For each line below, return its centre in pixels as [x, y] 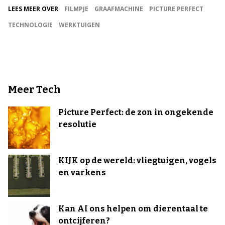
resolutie [77, 125]
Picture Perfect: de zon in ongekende [136, 113]
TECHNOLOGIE [30, 25]
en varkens [82, 173]
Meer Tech [34, 90]
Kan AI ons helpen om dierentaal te [133, 209]
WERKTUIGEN [79, 25]
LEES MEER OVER [33, 9]
